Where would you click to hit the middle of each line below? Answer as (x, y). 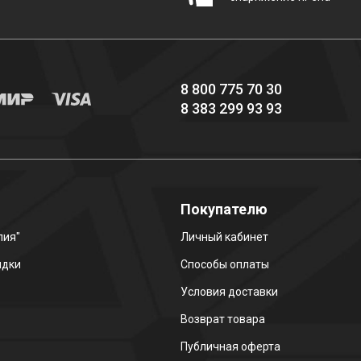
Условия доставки (229, 292)
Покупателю (224, 209)
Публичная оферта (230, 346)
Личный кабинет (224, 237)
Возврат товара (223, 319)
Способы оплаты (225, 264)
